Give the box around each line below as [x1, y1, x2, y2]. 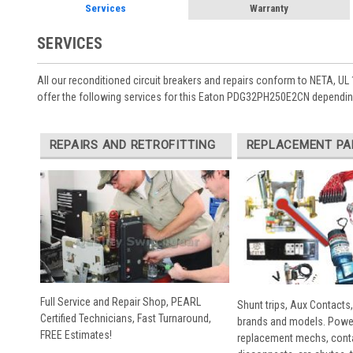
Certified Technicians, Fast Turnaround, [39, 312, 211, 325]
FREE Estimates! [39, 329, 112, 342]
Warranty [249, 2, 288, 14]
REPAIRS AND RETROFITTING [49, 137, 216, 152]
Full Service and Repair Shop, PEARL [39, 295, 201, 309]
